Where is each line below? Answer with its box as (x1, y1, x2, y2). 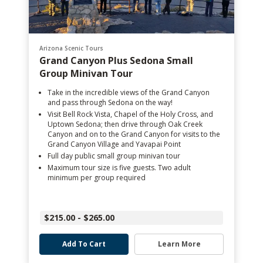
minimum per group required (48, 173, 146, 183)
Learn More (157, 239, 201, 249)
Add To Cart (62, 239, 106, 249)
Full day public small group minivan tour (48, 151, 180, 161)
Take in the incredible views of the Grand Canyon (48, 87, 210, 97)
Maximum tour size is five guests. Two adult (48, 163, 191, 173)
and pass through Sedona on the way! (48, 97, 173, 107)
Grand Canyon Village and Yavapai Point (48, 139, 181, 149)
